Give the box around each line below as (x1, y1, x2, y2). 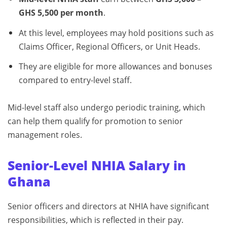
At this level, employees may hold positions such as (18, 27, 214, 39)
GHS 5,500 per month (18, 7, 103, 18)
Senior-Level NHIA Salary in (8, 157, 186, 174)
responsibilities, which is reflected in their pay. (8, 214, 183, 226)
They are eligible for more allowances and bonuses (18, 61, 212, 72)
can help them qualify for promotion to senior (8, 116, 183, 127)
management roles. (8, 129, 82, 141)
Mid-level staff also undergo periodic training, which (8, 102, 205, 113)
